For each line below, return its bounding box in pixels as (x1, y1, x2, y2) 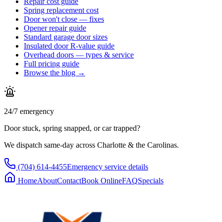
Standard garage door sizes (24, 32, 108, 41)
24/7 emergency (4, 107, 54, 115)
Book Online (81, 176, 122, 185)
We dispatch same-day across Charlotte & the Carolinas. (4, 140, 179, 149)
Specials (138, 176, 164, 185)
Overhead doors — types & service (24, 50, 134, 59)
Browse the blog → (24, 68, 85, 77)
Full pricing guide (24, 59, 79, 68)
